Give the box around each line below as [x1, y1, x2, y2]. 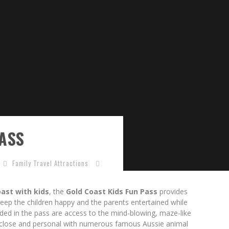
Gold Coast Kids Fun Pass [66, 187, 157, 196]
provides [157, 187, 188, 196]
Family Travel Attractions [12, 158, 88, 168]
